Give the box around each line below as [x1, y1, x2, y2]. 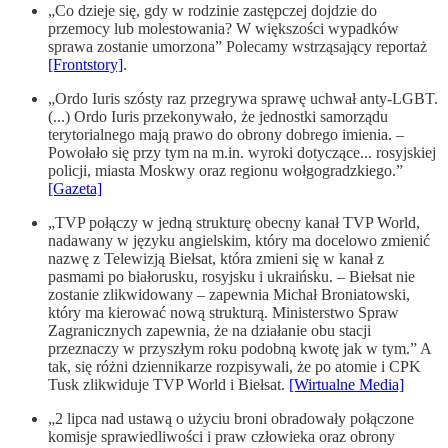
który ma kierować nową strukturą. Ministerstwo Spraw [48, 304, 399, 322]
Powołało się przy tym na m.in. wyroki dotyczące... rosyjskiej [48, 144, 436, 162]
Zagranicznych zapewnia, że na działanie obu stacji [48, 322, 371, 340]
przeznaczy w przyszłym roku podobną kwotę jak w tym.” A [48, 340, 431, 358]
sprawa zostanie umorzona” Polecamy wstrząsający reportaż [48, 38, 427, 56]
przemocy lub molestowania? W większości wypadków [48, 20, 399, 38]
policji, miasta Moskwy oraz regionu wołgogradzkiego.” [48, 162, 403, 180]
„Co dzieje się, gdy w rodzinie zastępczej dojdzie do [48, 2, 377, 20]
